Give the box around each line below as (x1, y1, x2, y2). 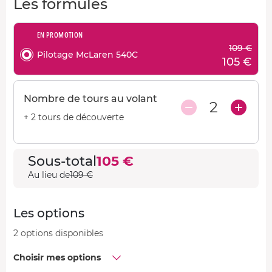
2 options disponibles (13, 227, 103, 239)
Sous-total (28, 152, 97, 169)
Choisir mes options (13, 251, 101, 263)
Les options (13, 205, 84, 220)
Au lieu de (28, 169, 70, 180)
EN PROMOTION (37, 29, 83, 40)
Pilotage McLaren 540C (37, 49, 138, 60)
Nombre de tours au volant (24, 92, 157, 104)
